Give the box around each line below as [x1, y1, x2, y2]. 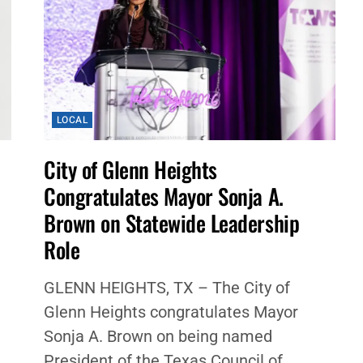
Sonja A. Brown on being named [43, 327, 272, 347]
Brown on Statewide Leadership [43, 207, 300, 240]
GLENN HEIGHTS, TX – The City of [43, 278, 290, 298]
